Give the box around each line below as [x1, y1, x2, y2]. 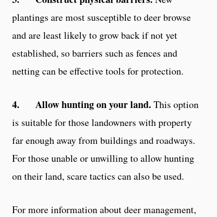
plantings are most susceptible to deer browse [12, 10, 191, 24]
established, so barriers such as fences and [12, 46, 177, 60]
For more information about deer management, [12, 202, 196, 216]
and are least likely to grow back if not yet [12, 28, 177, 42]
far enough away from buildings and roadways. [12, 133, 195, 147]
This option [151, 97, 199, 111]
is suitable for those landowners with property [12, 115, 192, 129]
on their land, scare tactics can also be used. [12, 169, 184, 183]
